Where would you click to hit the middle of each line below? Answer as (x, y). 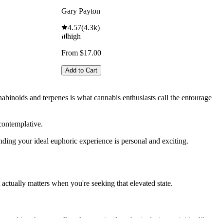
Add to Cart (81, 71)
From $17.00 (81, 53)
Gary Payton (81, 11)
